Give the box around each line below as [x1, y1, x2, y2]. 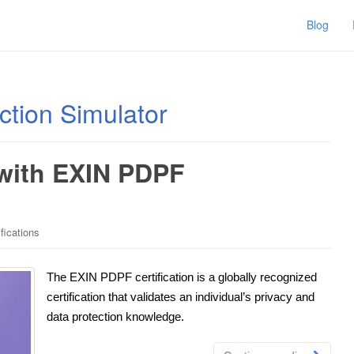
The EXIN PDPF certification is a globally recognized [47, 269, 317, 284]
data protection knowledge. [47, 309, 184, 323]
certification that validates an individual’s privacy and [47, 289, 314, 303]
